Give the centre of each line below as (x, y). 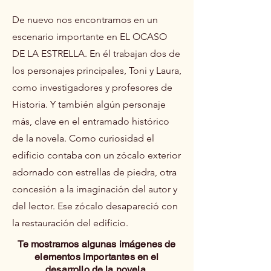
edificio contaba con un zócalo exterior (96, 155)
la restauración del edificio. (71, 223)
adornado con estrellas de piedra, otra (94, 172)
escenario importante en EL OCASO (90, 36)
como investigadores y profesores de (92, 87)
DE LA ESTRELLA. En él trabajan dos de (96, 53)
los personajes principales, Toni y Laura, (97, 70)
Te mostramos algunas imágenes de (97, 244)
